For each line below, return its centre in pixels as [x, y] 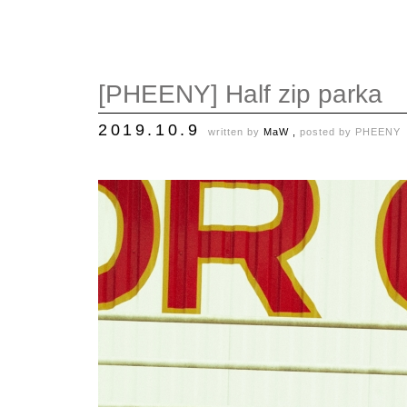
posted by [328, 131]
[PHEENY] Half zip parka [240, 94]
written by [236, 131]
